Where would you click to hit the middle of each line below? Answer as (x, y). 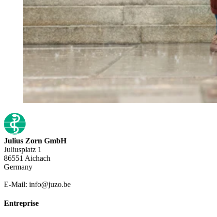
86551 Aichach (27, 158)
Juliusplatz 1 (23, 149)
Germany (18, 167)
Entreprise (21, 203)
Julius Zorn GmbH (35, 140)
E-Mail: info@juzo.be (37, 184)
